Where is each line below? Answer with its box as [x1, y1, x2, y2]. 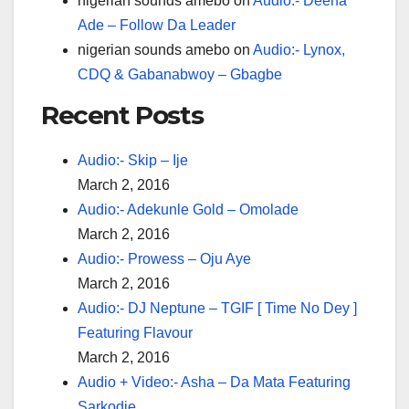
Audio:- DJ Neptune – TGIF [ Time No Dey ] [78, 299, 357, 316]
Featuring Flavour [78, 324, 193, 341]
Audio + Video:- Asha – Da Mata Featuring [78, 373, 351, 390]
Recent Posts [41, 99, 204, 131]
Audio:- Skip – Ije [78, 152, 188, 168]
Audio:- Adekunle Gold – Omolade [78, 201, 299, 217]
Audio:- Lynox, [253, 41, 345, 58]
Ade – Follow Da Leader [78, 16, 236, 33]
